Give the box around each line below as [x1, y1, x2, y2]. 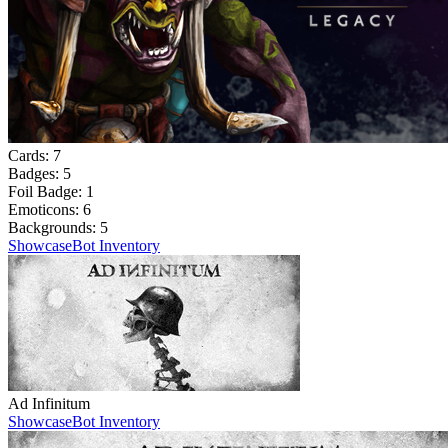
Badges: [8, 165, 63, 183]
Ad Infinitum [8, 395, 90, 413]
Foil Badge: [8, 183, 86, 201]
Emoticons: [8, 201, 83, 219]
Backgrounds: [8, 219, 100, 237]
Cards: [8, 147, 53, 165]
